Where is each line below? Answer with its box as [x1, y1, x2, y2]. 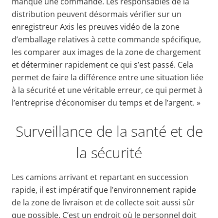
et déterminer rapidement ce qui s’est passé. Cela [12, 59, 193, 70]
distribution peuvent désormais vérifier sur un [12, 8, 182, 19]
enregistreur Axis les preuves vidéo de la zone [12, 21, 180, 32]
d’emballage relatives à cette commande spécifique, [12, 34, 201, 45]
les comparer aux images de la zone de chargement [12, 46, 201, 57]
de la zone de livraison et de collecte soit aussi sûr [12, 197, 195, 208]
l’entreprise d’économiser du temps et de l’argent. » [12, 97, 200, 108]
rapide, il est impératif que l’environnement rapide [12, 184, 196, 195]
